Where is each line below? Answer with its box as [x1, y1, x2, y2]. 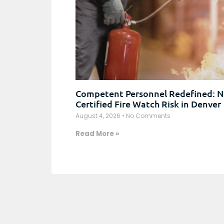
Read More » [75, 128, 119, 138]
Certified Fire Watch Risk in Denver [75, 97, 221, 109]
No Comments [124, 111, 170, 120]
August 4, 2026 [75, 111, 122, 120]
